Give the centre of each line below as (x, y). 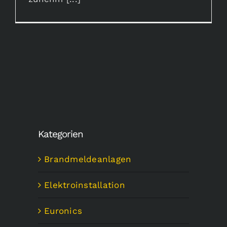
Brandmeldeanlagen (88, 159)
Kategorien (61, 134)
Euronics (63, 211)
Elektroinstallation (85, 185)
